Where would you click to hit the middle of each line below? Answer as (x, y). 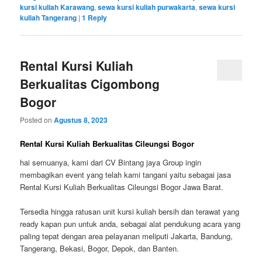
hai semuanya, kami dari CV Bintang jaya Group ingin (111, 162)
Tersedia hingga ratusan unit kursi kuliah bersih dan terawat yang (130, 212)
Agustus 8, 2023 (81, 120)
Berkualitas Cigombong (90, 84)
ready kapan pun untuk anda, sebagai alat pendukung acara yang (130, 224)
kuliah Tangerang (49, 17)
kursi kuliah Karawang (57, 7)
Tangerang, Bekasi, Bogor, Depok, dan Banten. (100, 249)
